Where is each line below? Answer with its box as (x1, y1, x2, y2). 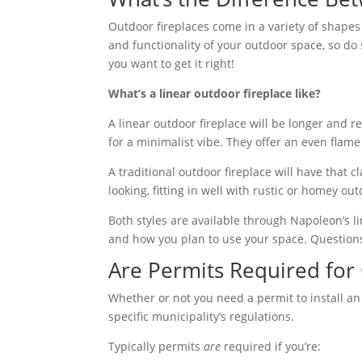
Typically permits (108, 338, 204, 354)
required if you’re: (221, 338, 322, 354)
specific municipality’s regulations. (108, 308, 295, 324)
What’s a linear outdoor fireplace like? (108, 85, 322, 101)
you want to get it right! (108, 55, 235, 71)
